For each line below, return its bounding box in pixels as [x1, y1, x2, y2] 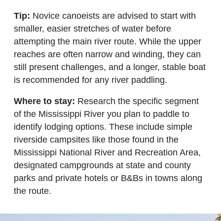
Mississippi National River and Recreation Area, [14, 147, 201, 157]
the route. [14, 185, 54, 196]
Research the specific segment [77, 96, 199, 106]
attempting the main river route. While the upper [14, 36, 201, 46]
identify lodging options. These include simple [14, 121, 192, 132]
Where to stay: [14, 96, 77, 106]
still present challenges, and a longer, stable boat [14, 62, 206, 72]
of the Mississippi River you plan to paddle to [14, 109, 189, 119]
